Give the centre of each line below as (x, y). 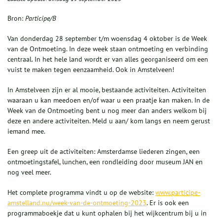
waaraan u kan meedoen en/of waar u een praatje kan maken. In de (109, 100)
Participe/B (40, 18)
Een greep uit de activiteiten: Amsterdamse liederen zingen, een (104, 152)
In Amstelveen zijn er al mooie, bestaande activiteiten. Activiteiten (107, 90)
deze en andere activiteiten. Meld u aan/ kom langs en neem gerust (109, 121)
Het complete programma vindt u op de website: (81, 193)
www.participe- (178, 193)
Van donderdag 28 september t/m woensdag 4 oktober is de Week (107, 39)
